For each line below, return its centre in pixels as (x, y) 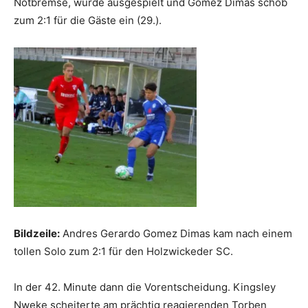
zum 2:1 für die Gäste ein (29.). (88, 20)
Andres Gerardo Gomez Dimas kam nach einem (176, 234)
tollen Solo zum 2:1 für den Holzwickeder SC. (123, 252)
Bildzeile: (37, 234)
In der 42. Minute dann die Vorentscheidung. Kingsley (145, 287)
